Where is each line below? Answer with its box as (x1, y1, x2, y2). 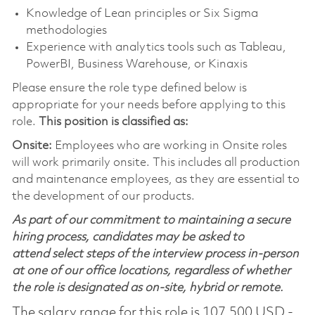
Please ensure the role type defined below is (11, 82, 247, 94)
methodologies (25, 24, 107, 37)
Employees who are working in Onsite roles (54, 139, 287, 152)
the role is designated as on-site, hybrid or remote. (11, 281, 283, 294)
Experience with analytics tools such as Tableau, (25, 41, 286, 53)
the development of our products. (11, 190, 195, 202)
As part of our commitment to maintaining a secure (11, 214, 290, 226)
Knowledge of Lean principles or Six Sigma (25, 7, 258, 20)
